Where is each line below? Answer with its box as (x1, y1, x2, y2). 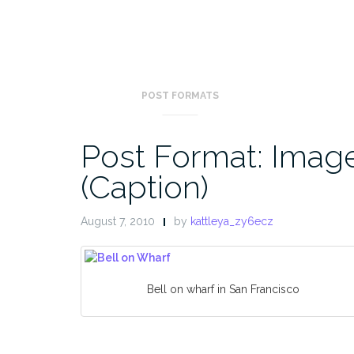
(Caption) (81, 168, 209, 205)
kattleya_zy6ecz (190, 214, 273, 228)
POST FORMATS (141, 89, 219, 101)
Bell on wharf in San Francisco (146, 282, 299, 296)
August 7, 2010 (81, 214, 155, 228)
